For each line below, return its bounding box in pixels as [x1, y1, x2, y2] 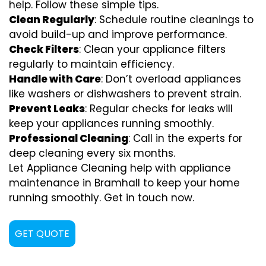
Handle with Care [9, 71, 101, 86]
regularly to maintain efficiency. [9, 56, 174, 71]
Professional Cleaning [9, 131, 128, 145]
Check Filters [9, 42, 79, 56]
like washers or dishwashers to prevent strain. [9, 86, 241, 101]
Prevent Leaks [9, 101, 85, 116]
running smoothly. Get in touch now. [9, 190, 194, 205]
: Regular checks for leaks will [85, 101, 233, 116]
